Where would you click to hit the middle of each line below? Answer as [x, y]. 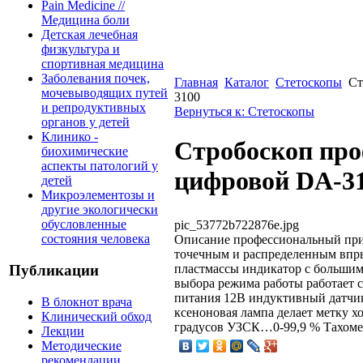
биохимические [85, 152]
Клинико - [70, 137]
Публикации [54, 271]
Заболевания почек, [96, 79]
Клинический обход [96, 316]
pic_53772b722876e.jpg [237, 224]
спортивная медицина [102, 64]
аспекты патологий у [100, 166]
